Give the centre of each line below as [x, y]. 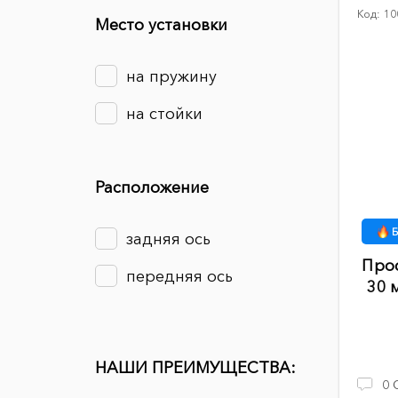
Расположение [152, 187]
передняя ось [179, 276]
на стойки [164, 114]
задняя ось [168, 239]
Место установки [161, 25]
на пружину [171, 76]
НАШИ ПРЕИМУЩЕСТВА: [195, 368]
